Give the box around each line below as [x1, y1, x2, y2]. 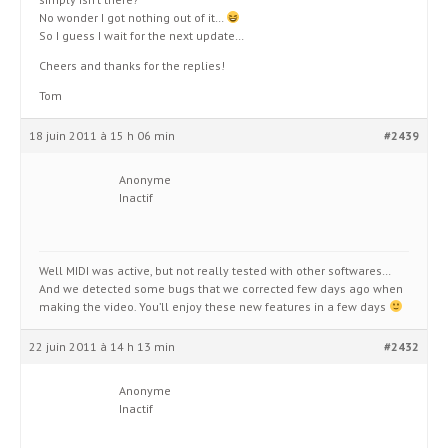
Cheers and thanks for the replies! [39, 58, 225, 73]
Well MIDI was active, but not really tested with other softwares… [39, 263, 390, 278]
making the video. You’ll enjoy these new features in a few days [39, 299, 389, 314]
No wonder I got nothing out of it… [39, 10, 226, 25]
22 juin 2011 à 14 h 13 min [29, 339, 175, 354]
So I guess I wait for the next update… [39, 28, 244, 43]
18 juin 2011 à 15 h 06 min [29, 128, 175, 143]
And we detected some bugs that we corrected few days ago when [39, 281, 403, 296]
